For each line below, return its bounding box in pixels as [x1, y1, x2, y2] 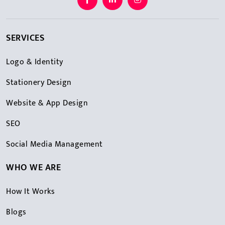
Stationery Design [6, 76, 72, 90]
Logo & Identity [6, 55, 63, 69]
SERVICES [6, 31, 44, 46]
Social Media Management [6, 138, 103, 152]
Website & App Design [6, 96, 88, 110]
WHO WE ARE [6, 160, 61, 176]
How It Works [6, 185, 55, 199]
